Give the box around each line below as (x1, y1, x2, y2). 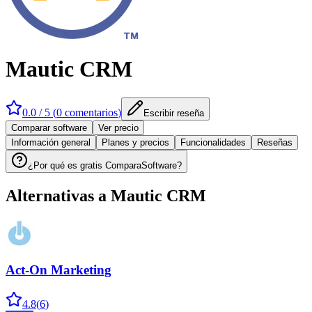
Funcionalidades (180, 136, 246, 148)
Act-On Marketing (6, 263, 111, 278)
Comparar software (11, 122, 87, 133)
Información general (11, 136, 91, 148)
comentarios (65, 106, 118, 118)
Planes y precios (102, 136, 169, 148)
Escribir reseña (143, 107, 204, 118)
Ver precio (98, 122, 139, 133)
